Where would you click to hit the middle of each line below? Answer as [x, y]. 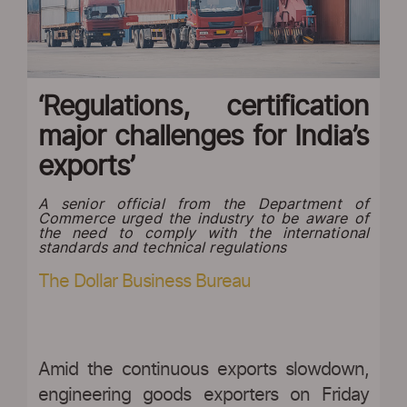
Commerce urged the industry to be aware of [203, 218]
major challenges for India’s [203, 137]
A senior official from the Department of [203, 204]
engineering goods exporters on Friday [203, 395]
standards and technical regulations [163, 248]
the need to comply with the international [203, 233]
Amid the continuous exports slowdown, [203, 369]
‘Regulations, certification [203, 107]
